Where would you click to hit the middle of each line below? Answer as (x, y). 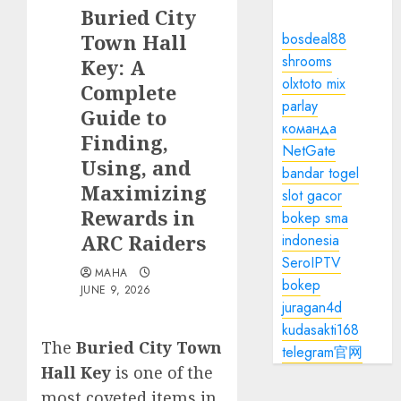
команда (310, 128)
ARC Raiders (143, 243)
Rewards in (138, 218)
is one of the (162, 372)
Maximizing (144, 192)
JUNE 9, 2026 (116, 290)
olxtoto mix (314, 84)
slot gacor (312, 196)
